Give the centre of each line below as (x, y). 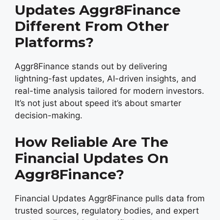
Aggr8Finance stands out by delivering (91, 66)
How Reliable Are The (92, 142)
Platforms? (54, 42)
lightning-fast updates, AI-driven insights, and (106, 78)
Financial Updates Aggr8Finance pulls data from (110, 198)
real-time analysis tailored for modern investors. (110, 91)
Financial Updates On (92, 158)
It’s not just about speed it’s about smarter (98, 103)
